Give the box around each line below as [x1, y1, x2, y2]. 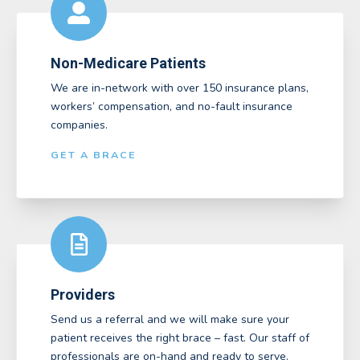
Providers [51, 285, 115, 303]
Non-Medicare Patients [51, 54, 206, 72]
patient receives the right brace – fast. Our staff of [51, 330, 309, 346]
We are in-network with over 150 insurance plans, [51, 80, 309, 96]
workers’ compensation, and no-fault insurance [51, 99, 292, 115]
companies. [51, 117, 108, 133]
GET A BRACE [51, 148, 137, 162]
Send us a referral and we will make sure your [51, 312, 289, 328]
